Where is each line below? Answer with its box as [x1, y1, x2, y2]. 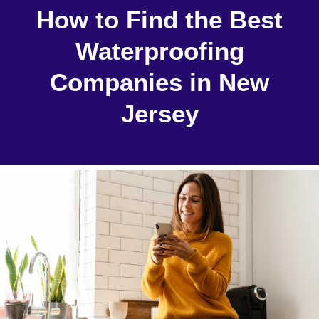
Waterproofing [75, 37, 244, 65]
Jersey [120, 100, 199, 127]
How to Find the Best [36, 6, 283, 33]
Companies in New [50, 68, 269, 96]
